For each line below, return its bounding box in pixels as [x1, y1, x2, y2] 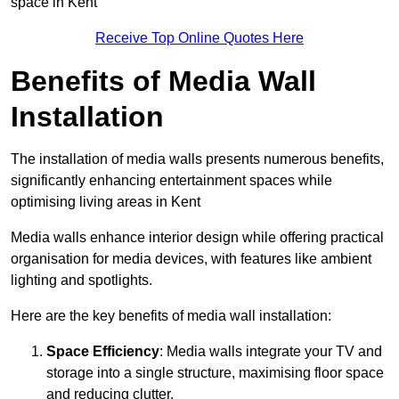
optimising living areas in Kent [11, 194, 200, 210]
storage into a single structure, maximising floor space [46, 365, 384, 381]
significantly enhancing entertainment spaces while [11, 173, 332, 189]
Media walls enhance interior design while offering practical [11, 230, 384, 246]
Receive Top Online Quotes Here [95, 30, 304, 46]
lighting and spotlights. [11, 273, 152, 289]
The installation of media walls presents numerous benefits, [11, 151, 384, 167]
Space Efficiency [46, 344, 159, 360]
